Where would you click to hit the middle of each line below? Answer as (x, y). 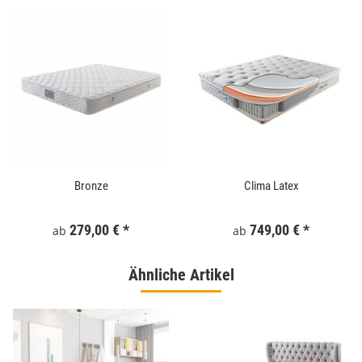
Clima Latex (271, 186)
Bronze (91, 186)
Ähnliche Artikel (181, 275)
